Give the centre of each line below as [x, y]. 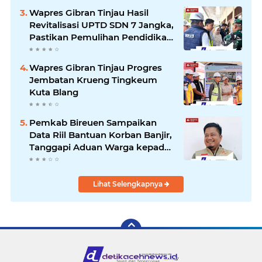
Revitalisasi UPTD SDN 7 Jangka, [101, 25]
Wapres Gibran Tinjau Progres [96, 68]
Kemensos [53, 7]
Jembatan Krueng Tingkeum [93, 80]
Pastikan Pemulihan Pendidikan [101, 37]
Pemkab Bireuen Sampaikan [93, 123]
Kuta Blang [54, 92]
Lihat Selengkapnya [128, 184]
